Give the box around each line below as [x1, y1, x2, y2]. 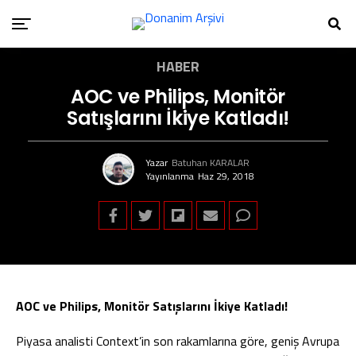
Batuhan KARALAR [171, 154, 250, 170]
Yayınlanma [145, 168, 194, 184]
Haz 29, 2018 [197, 168, 254, 184]
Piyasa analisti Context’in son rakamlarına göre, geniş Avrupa [16, 331, 339, 350]
